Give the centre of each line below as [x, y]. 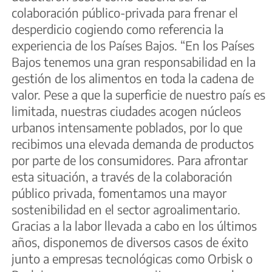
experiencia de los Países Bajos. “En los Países [133, 45]
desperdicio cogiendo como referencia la [117, 29]
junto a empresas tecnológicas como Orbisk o [132, 258]
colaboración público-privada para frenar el [125, 12]
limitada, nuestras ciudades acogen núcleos [126, 110]
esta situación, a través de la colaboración [122, 176]
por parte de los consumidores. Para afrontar [130, 160]
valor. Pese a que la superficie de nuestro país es [138, 94]
